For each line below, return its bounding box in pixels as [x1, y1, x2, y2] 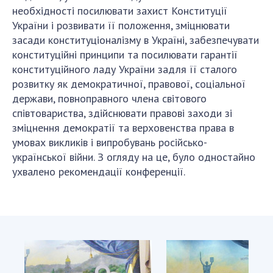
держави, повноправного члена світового [12, 91, 207, 106]
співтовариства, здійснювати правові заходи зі [12, 106, 232, 121]
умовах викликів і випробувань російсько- [12, 135, 207, 150]
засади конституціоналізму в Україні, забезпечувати [12, 33, 259, 48]
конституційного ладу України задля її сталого [12, 62, 237, 77]
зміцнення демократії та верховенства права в [12, 121, 234, 135]
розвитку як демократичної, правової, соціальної [12, 77, 246, 91]
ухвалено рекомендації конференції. [12, 165, 185, 179]
